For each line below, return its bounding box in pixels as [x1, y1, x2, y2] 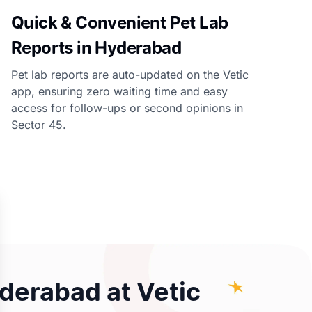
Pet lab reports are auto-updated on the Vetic [11, 68, 249, 81]
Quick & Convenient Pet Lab [11, 13, 228, 33]
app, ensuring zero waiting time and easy [11, 84, 228, 98]
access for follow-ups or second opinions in [11, 101, 243, 115]
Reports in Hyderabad [11, 38, 181, 58]
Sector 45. [11, 118, 66, 132]
